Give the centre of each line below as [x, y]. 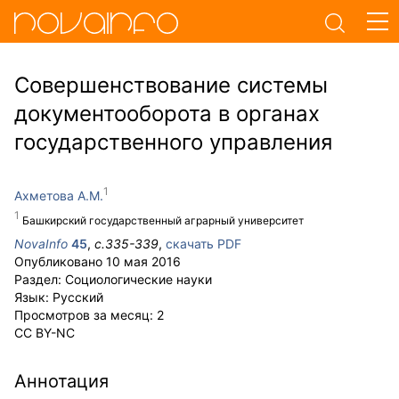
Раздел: [40, 279]
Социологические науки [138, 279]
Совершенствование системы [171, 85]
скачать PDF [204, 244]
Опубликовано [60, 261]
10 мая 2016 [143, 261]
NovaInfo [41, 244]
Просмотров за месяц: [85, 315]
